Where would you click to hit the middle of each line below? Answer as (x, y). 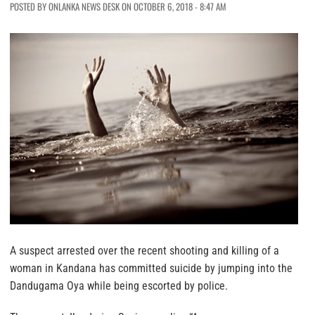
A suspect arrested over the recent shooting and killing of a (144, 251)
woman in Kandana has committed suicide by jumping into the (151, 269)
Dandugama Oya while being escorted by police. (119, 286)
